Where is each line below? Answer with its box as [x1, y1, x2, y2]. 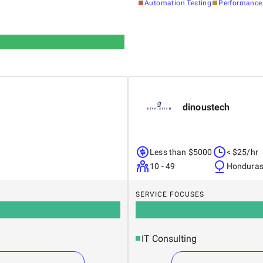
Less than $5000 [150, 147, 213, 157]
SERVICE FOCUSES [136, 190, 204, 198]
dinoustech [183, 101, 230, 113]
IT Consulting [141, 232, 197, 244]
